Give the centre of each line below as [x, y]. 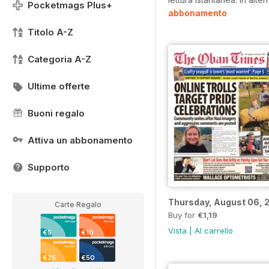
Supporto [49, 167]
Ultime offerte [59, 86]
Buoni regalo [56, 113]
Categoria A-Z [59, 59]
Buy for [183, 215]
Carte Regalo [78, 204]
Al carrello [214, 230]
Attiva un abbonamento [80, 140]
